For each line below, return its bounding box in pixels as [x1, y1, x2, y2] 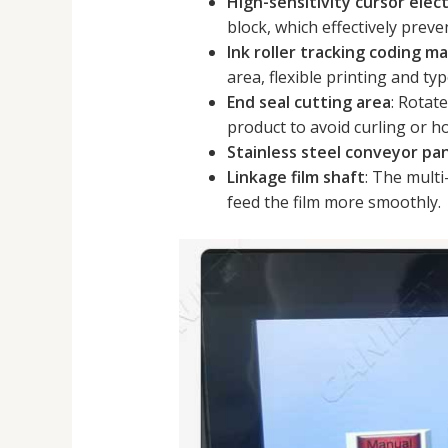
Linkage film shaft [226, 166, 365, 189]
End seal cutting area [226, 91, 391, 114]
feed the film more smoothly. [226, 191, 441, 214]
